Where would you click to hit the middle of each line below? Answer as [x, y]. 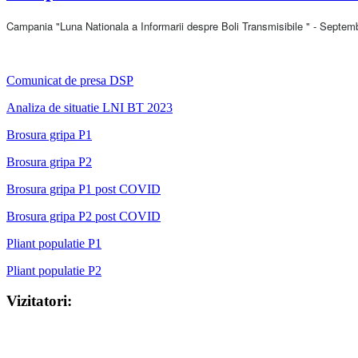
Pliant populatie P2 [54, 270]
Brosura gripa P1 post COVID [84, 189]
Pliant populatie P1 [54, 243]
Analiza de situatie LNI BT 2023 [89, 107]
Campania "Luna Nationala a [74, 26]
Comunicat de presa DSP [70, 80]
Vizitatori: [39, 301]
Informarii [162, 26]
